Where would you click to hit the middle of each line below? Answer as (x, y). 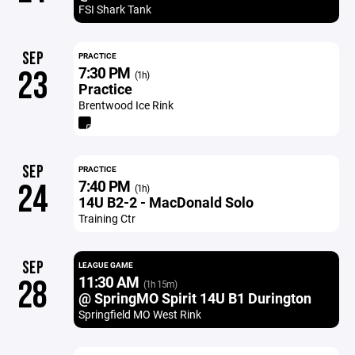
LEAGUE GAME (105, 265)
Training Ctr (107, 218)
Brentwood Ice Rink (126, 105)
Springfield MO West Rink (139, 314)
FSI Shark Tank (115, 9)
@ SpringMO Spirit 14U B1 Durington (195, 298)
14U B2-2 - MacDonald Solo (166, 202)
